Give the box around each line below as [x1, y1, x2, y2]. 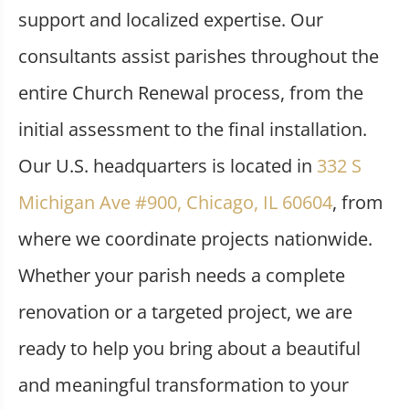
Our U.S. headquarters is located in [18, 153, 317, 179]
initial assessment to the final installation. [18, 117, 367, 142]
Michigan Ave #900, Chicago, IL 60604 [18, 190, 332, 215]
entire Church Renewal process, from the [18, 80, 363, 106]
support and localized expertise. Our [18, 7, 323, 33]
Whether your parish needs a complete [18, 263, 345, 288]
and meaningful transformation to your [18, 372, 349, 398]
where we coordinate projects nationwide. [18, 226, 372, 252]
